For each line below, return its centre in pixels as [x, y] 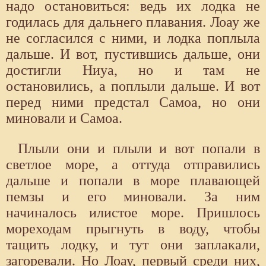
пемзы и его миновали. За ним [133, 196]
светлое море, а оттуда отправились [133, 164]
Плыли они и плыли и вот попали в [139, 148]
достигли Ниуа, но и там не [133, 70]
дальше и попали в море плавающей [133, 180]
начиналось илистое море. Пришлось [133, 212]
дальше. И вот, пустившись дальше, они [133, 54]
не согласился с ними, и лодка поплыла [133, 38]
